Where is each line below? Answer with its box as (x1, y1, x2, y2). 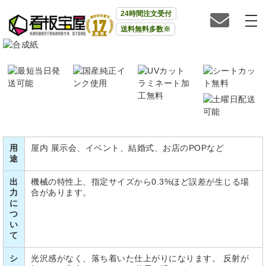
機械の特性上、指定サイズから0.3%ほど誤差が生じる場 (31, 177, 249, 186)
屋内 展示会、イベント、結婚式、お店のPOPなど (31, 143, 224, 153)
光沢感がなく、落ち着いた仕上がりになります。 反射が (31, 254, 249, 263)
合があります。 (31, 188, 91, 197)
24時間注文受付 (120, 9, 172, 18)
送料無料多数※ (120, 25, 170, 33)
